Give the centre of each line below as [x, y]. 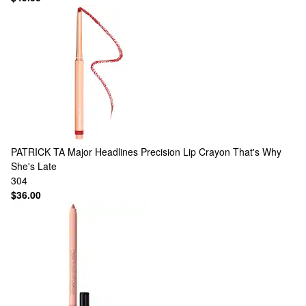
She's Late [34, 166]
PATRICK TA [38, 152]
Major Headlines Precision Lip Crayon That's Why [175, 152]
